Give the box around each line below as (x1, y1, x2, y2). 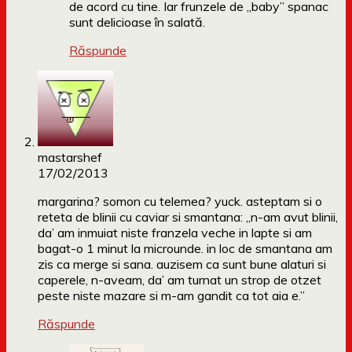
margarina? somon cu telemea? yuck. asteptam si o (38, 193, 322, 210)
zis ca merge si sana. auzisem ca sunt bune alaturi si (38, 256, 326, 273)
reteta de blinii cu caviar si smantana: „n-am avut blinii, (38, 209, 338, 225)
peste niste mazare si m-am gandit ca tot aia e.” (38, 288, 305, 304)
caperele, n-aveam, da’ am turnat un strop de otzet (38, 272, 321, 288)
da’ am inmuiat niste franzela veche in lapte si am (38, 225, 312, 241)
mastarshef (38, 149, 102, 166)
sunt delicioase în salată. (69, 14, 205, 31)
